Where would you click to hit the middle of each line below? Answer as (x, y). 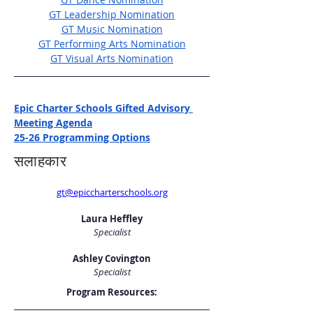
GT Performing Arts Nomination (112, 44)
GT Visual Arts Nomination (112, 58)
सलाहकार (41, 161)
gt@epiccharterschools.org (112, 192)
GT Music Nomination (112, 29)
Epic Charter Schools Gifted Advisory (103, 108)
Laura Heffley (112, 219)
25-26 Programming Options (82, 137)
